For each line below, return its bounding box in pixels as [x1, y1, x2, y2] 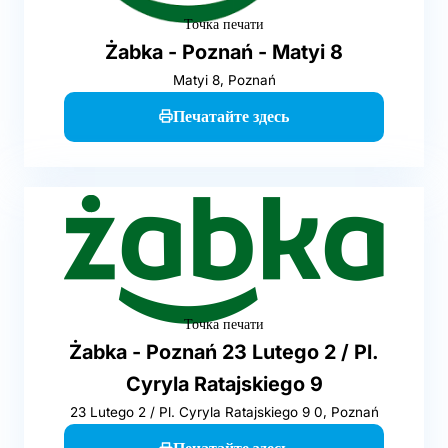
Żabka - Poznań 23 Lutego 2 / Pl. [69, 340, 379, 365]
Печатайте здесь [173, 105, 289, 126]
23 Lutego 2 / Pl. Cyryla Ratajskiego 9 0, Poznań [69, 404, 379, 421]
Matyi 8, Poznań [172, 71, 276, 88]
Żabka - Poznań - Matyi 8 [105, 39, 343, 64]
